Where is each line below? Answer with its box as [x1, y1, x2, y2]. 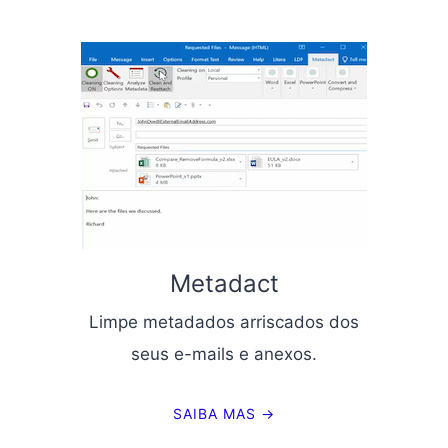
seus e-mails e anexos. [131, 344, 317, 365]
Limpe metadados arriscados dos [89, 312, 359, 333]
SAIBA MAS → [173, 405, 275, 423]
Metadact [169, 269, 279, 299]
